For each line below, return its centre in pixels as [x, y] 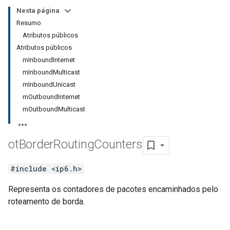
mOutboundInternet [51, 97]
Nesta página [38, 11]
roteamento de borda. [46, 202]
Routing [74, 145]
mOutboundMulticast [54, 109]
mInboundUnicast [49, 84]
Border [36, 145]
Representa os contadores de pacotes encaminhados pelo [113, 189]
